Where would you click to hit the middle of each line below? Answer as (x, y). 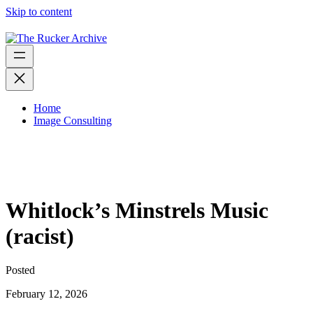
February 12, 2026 (46, 294)
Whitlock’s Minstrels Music (137, 210)
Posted (20, 270)
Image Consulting (73, 121)
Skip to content (39, 12)
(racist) (40, 236)
